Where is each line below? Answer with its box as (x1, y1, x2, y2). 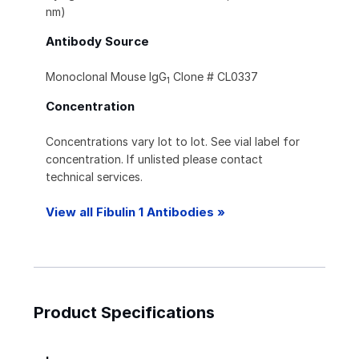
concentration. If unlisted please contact (46, 152, 263, 167)
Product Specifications (34, 303, 215, 323)
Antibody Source (46, 34, 149, 50)
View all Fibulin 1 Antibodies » (46, 204, 225, 220)
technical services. (46, 170, 143, 184)
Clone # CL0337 (170, 70, 258, 84)
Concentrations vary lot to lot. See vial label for (46, 135, 300, 149)
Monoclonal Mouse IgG (46, 70, 167, 84)
